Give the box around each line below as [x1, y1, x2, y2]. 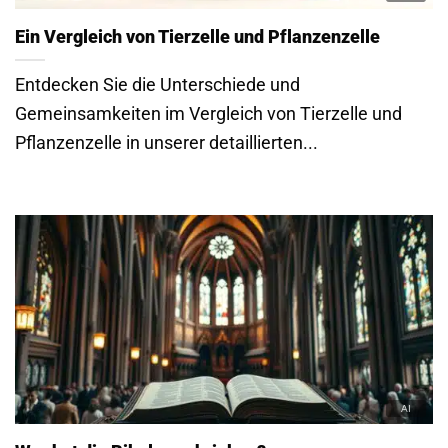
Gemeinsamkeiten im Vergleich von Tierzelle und [15, 103, 402, 125]
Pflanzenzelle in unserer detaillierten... [15, 132, 318, 154]
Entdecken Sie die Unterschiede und [15, 74, 300, 96]
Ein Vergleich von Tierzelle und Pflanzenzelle [15, 26, 380, 48]
